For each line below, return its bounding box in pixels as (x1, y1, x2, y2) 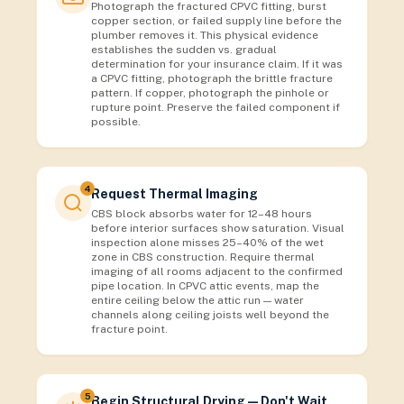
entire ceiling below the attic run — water (91, 294, 304, 307)
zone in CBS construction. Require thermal (91, 251, 315, 263)
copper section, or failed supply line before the (91, 14, 342, 27)
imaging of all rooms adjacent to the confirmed (91, 265, 343, 278)
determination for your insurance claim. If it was (91, 58, 343, 70)
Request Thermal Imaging (91, 187, 258, 201)
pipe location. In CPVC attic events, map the (91, 280, 319, 292)
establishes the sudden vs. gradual (91, 43, 277, 56)
